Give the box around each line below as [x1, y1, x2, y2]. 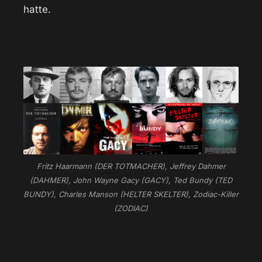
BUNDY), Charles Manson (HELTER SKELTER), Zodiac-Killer [23, 189, 239, 199]
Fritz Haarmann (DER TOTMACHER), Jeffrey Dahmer [36, 161, 226, 171]
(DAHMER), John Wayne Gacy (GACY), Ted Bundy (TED [30, 175, 232, 185]
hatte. [23, 4, 51, 16]
